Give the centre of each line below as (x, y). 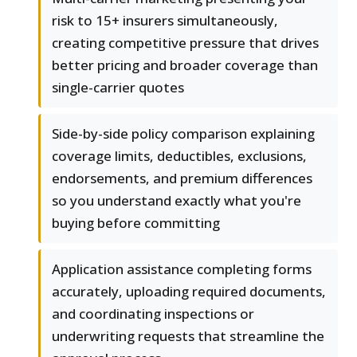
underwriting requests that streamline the (188, 336)
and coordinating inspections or (153, 314)
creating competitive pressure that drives (185, 43)
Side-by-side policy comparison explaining (183, 134)
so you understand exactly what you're (177, 201)
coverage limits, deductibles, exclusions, (179, 156)
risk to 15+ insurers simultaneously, (165, 21)
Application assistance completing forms (182, 269)
